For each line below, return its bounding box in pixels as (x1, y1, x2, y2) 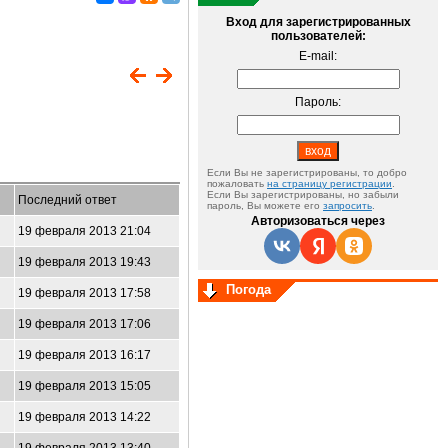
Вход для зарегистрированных (225, 15, 411, 29)
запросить (323, 200, 372, 211)
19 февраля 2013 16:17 (18, 348, 151, 362)
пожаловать (207, 178, 267, 189)
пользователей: (270, 29, 366, 43)
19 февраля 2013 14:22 (18, 410, 151, 424)
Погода (226, 282, 271, 297)
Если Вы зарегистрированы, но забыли (207, 189, 399, 200)
